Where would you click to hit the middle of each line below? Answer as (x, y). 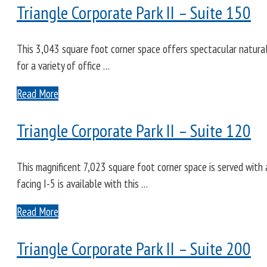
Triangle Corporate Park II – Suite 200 (134, 248)
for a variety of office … (63, 66)
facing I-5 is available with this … (82, 184)
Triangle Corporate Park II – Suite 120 (134, 131)
